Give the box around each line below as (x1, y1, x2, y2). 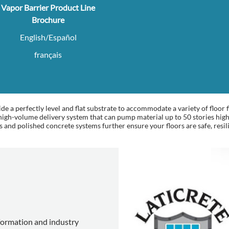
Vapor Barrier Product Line (1, 3, 95, 13)
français (34, 50, 62, 60)
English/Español (19, 32, 77, 42)
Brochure (32, 15, 64, 25)
